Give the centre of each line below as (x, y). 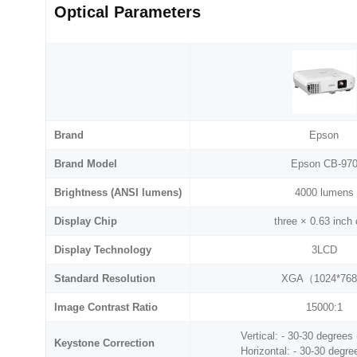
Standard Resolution (105, 279)
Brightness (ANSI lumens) (118, 193)
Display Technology (103, 250)
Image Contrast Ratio (106, 308)
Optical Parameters (127, 12)
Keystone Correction (104, 343)
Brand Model (86, 164)
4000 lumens (324, 193)
